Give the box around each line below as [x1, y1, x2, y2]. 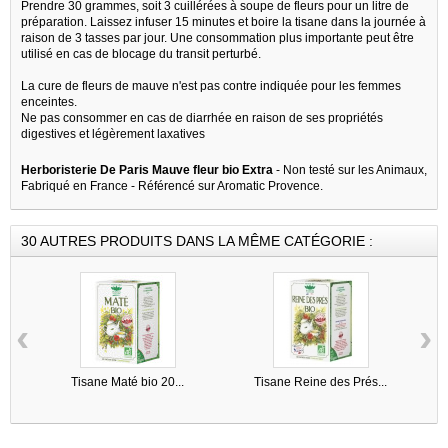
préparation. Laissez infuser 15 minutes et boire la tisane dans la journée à [21, 14, 426, 29]
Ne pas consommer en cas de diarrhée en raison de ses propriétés [21, 110, 383, 125]
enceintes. [21, 94, 77, 109]
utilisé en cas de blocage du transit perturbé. [21, 46, 261, 61]
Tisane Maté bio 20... [71, 374, 184, 389]
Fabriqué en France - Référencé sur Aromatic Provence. [21, 178, 323, 193]
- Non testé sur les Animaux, [273, 162, 427, 177]
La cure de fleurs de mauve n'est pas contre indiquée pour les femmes [21, 78, 401, 93]
